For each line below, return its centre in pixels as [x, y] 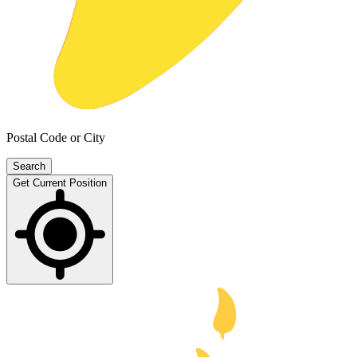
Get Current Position [60, 183]
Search [29, 167]
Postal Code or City [56, 138]
